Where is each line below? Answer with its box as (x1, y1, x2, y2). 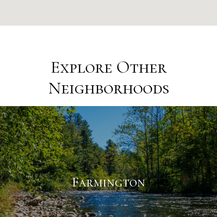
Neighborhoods (48, 77, 169, 98)
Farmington (72, 173, 145, 190)
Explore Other (50, 56, 167, 77)
